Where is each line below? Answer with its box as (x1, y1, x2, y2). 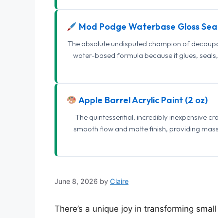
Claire (110, 177, 128, 185)
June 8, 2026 (54, 177, 98, 185)
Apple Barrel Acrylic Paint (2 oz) (76, 94, 208, 106)
